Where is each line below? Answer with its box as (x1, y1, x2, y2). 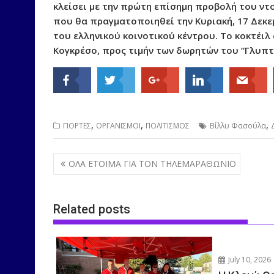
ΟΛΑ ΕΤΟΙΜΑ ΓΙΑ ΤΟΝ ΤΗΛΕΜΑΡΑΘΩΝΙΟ (68, 157, 236, 169)
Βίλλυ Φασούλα (210, 120, 266, 131)
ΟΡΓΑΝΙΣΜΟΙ (96, 120, 141, 131)
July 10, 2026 (226, 254, 272, 265)
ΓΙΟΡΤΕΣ (63, 120, 91, 131)
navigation (53, 167, 121, 185)
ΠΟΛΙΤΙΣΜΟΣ (146, 120, 190, 131)
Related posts (53, 202, 130, 217)
